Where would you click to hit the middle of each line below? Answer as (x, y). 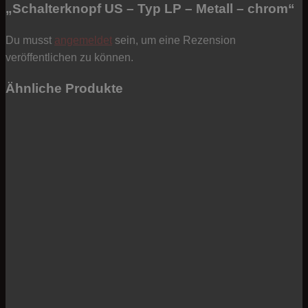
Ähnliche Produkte (64, 89)
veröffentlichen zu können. (69, 57)
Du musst (30, 40)
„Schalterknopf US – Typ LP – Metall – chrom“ (150, 9)
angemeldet (83, 40)
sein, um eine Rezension (174, 40)
